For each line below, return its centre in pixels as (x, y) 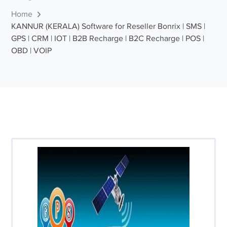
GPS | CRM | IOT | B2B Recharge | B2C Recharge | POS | (108, 39)
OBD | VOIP (32, 51)
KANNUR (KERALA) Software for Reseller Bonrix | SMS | (108, 26)
